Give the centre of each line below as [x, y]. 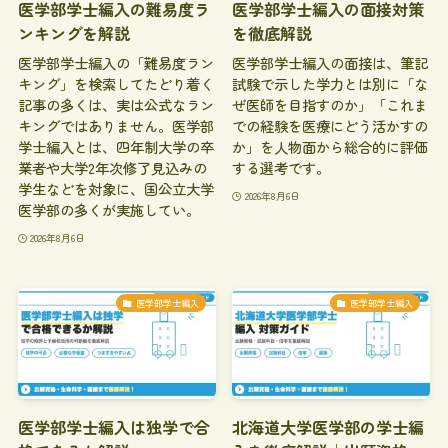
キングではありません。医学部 [115, 126]
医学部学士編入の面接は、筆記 [330, 63]
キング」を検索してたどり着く [115, 84]
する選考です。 [281, 168]
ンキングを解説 [73, 32]
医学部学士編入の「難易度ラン [115, 63]
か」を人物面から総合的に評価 [330, 147]
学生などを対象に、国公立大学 [115, 189]
